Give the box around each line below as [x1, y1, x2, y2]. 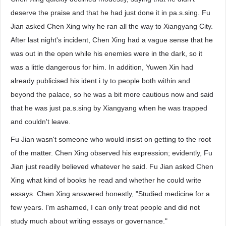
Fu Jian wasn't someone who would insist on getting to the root [11, 135, 211, 143]
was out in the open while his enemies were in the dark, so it [11, 49, 202, 58]
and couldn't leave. [11, 118, 71, 126]
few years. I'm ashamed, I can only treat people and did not [11, 203, 200, 211]
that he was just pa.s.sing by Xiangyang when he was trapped [11, 104, 207, 112]
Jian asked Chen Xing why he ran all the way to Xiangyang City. [11, 22, 213, 30]
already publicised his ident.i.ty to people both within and [11, 77, 190, 85]
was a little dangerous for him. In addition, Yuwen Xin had [11, 63, 193, 71]
